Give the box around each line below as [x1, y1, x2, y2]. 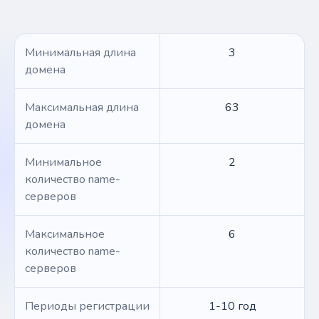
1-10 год [208, 298, 256, 314]
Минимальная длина [25, 45, 136, 61]
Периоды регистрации [25, 298, 150, 314]
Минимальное [25, 155, 102, 170]
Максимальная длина [25, 100, 139, 115]
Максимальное [25, 226, 105, 242]
